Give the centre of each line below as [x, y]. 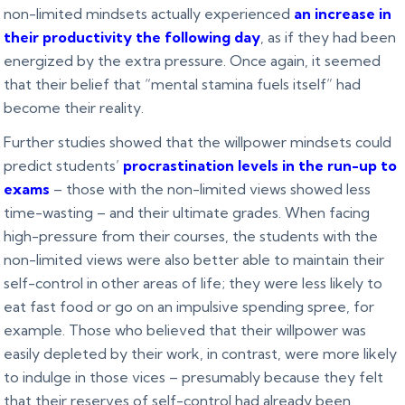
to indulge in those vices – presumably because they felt [194, 377]
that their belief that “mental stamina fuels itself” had [183, 84]
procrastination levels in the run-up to [260, 165]
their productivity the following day [132, 37]
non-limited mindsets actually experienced [149, 13]
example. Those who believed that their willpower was [185, 330]
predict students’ [64, 165]
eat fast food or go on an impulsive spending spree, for [189, 306]
